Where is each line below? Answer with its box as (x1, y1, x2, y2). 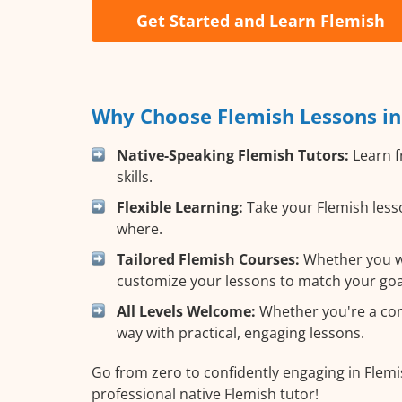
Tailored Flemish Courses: (117, 249, 300, 269)
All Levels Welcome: (117, 301, 256, 321)
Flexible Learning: (117, 197, 243, 217)
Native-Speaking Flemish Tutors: (117, 144, 349, 165)
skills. (117, 166, 153, 187)
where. (117, 218, 162, 239)
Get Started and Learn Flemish (136, 9, 385, 31)
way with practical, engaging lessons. (117, 322, 364, 343)
